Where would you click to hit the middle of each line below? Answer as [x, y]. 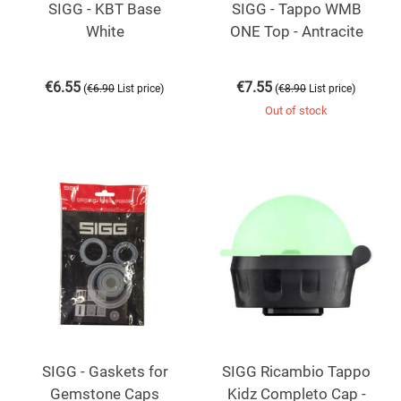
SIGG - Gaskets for [105, 371]
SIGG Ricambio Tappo [296, 371]
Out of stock [296, 110]
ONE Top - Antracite [296, 31]
